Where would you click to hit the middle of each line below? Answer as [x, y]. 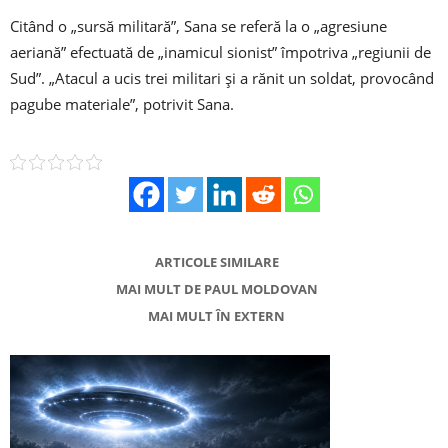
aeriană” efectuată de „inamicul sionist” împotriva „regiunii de [220, 51]
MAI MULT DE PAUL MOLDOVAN [216, 288]
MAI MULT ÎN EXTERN [216, 315]
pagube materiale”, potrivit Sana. [122, 103]
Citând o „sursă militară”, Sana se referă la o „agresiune [198, 25]
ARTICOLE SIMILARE [216, 261]
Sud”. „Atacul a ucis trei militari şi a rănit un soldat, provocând [222, 77]
